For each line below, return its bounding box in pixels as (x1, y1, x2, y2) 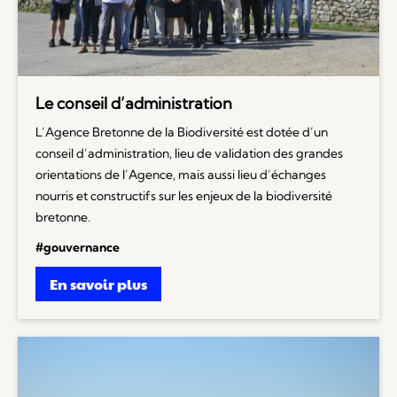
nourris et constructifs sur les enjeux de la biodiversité (35, 187, 332, 204)
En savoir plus (50, 273, 147, 294)
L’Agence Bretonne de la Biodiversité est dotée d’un (35, 123, 328, 140)
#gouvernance (35, 238, 120, 255)
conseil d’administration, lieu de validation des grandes (35, 144, 343, 161)
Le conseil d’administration (35, 92, 232, 113)
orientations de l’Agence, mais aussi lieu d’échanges (35, 166, 326, 183)
